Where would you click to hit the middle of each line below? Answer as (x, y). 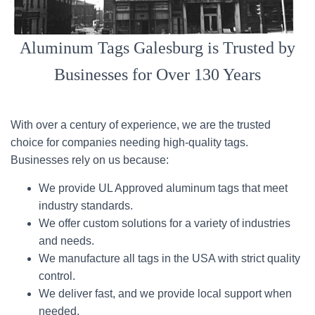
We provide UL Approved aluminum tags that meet (163, 188)
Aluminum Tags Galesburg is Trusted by (157, 48)
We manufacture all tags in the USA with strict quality (169, 258)
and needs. (66, 241)
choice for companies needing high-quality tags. (129, 142)
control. (57, 276)
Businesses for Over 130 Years (157, 75)
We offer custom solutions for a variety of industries (165, 223)
